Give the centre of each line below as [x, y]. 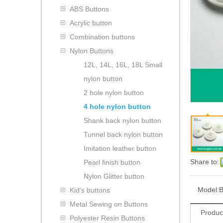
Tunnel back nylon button [123, 134]
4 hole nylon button [117, 106]
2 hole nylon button [114, 92]
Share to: [205, 162]
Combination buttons [102, 37]
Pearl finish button [112, 162]
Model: [208, 189]
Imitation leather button [120, 148]
